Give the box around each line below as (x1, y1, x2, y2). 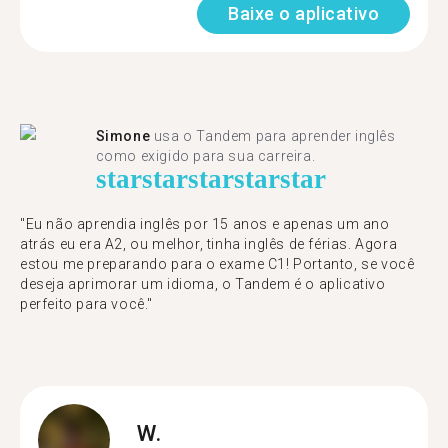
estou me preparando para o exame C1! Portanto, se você (20, 256, 415, 272)
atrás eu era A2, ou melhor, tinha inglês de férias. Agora (20, 236, 398, 252)
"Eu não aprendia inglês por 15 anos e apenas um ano (20, 216, 390, 232)
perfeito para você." (20, 296, 153, 312)
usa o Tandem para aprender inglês (150, 128, 396, 144)
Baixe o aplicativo (228, 3, 379, 24)
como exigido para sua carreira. (95, 148, 316, 164)
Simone (95, 128, 151, 144)
